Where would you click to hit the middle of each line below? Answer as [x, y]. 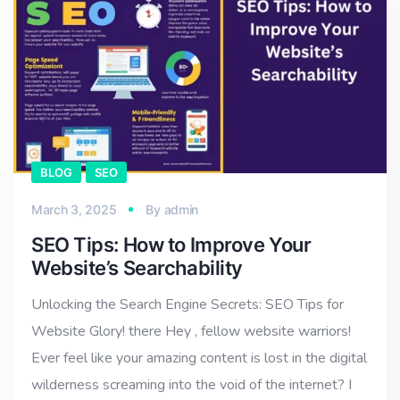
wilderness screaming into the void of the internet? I [192, 385]
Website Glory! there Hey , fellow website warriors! [191, 332]
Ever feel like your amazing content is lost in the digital [199, 358]
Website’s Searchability [137, 268]
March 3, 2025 [74, 210]
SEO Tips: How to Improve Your [171, 245]
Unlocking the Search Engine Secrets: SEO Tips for [187, 305]
